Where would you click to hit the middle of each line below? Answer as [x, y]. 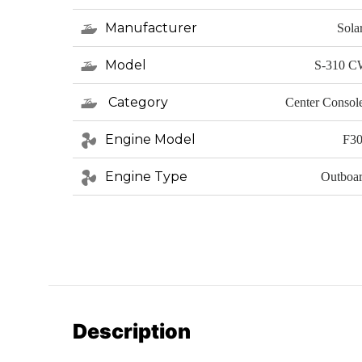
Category [137, 102]
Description [132, 331]
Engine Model [150, 139]
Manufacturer [151, 27]
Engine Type [146, 176]
